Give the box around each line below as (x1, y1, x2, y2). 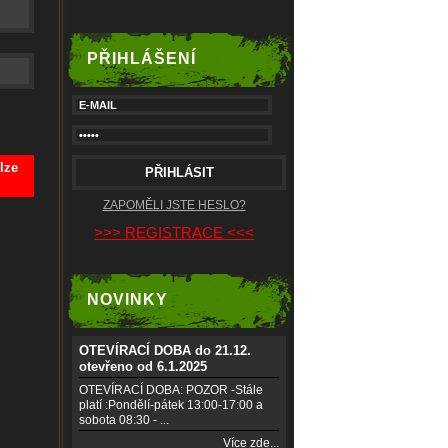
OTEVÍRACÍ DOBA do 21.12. (79, 343, 251, 358)
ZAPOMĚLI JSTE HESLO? (102, 198, 246, 212)
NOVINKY (87, 291, 168, 308)
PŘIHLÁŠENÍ (87, 50, 196, 67)
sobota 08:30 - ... (79, 413, 169, 427)
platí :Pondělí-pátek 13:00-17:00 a (79, 398, 263, 412)
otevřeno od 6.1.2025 (79, 359, 207, 374)
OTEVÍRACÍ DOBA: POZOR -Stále (79, 383, 263, 397)
